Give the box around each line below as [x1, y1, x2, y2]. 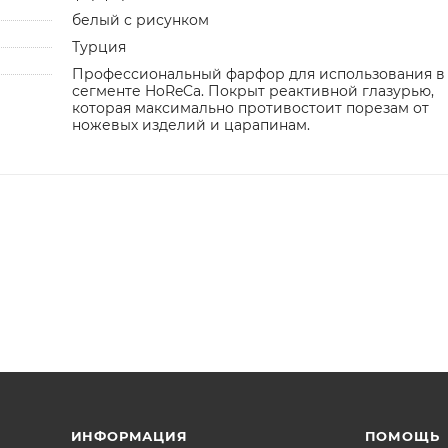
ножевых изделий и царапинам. [71, 115, 310, 134]
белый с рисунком [71, 10, 209, 29]
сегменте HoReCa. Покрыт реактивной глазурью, [71, 81, 434, 100]
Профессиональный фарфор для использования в [71, 64, 445, 83]
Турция [71, 37, 126, 56]
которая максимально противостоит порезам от [71, 98, 429, 117]
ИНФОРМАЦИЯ [70, 428, 188, 444]
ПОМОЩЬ [364, 428, 440, 444]
